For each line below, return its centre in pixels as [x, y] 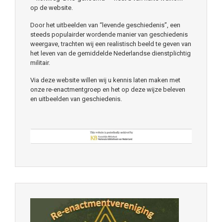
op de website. [52, 7]
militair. [40, 62]
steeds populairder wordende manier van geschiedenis [109, 34]
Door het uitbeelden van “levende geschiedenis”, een [105, 25]
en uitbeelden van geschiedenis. [76, 99]
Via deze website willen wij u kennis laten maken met [105, 80]
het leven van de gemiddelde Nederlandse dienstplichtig [111, 53]
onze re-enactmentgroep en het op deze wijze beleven [108, 89]
